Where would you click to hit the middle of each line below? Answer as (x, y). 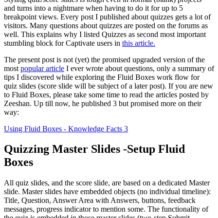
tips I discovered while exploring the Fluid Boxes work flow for (102, 77)
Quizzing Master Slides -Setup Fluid (94, 149)
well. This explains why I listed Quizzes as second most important (105, 34)
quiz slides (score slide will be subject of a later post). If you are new (109, 86)
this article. (139, 43)
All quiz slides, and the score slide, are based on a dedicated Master (107, 183)
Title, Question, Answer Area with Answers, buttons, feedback (100, 200)
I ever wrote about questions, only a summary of (139, 68)
